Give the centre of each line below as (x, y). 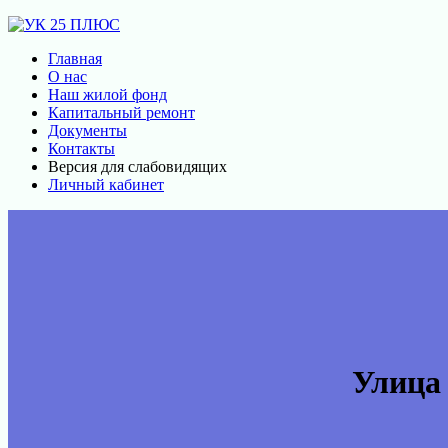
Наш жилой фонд (107, 94)
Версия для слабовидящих (137, 166)
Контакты (81, 148)
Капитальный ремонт (121, 112)
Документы (87, 130)
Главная (75, 58)
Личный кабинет (106, 184)
